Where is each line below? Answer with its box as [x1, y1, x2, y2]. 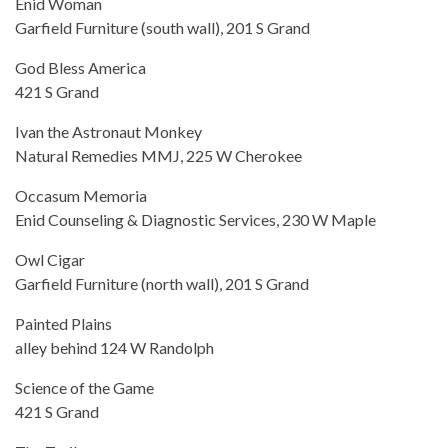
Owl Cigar [15, 250, 85, 270]
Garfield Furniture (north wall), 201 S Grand [15, 274, 309, 294]
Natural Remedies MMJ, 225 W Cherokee [15, 146, 302, 166]
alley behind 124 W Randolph [15, 338, 214, 358]
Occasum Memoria [15, 186, 147, 206]
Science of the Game [15, 378, 154, 398]
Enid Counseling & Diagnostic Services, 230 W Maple [15, 210, 376, 230]
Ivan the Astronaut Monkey [15, 122, 202, 142]
